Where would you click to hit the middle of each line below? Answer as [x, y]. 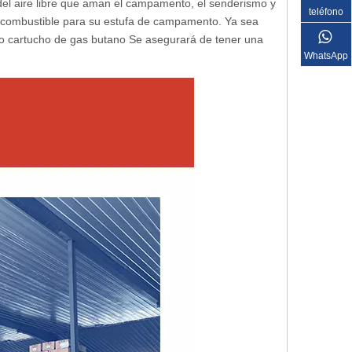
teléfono [326, 11]
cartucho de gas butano [67, 39]
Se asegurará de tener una [194, 39]
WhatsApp [326, 55]
